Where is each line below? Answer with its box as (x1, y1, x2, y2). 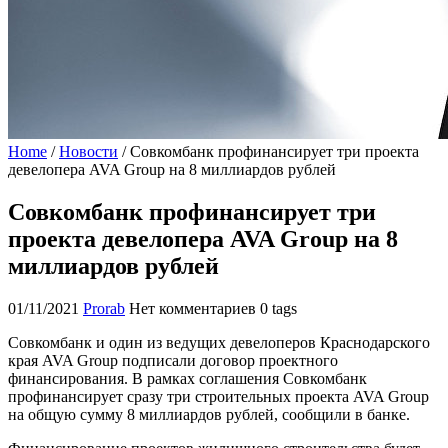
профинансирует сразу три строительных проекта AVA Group (8, 387, 429, 405)
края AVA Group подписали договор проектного (8, 351, 338, 369)
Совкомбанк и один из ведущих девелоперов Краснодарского (8, 333, 430, 351)
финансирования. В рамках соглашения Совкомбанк (8, 369, 367, 387)
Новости (59, 143, 118, 160)
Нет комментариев (129, 299, 256, 317)
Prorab (83, 299, 125, 317)
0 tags (260, 299, 297, 317)
